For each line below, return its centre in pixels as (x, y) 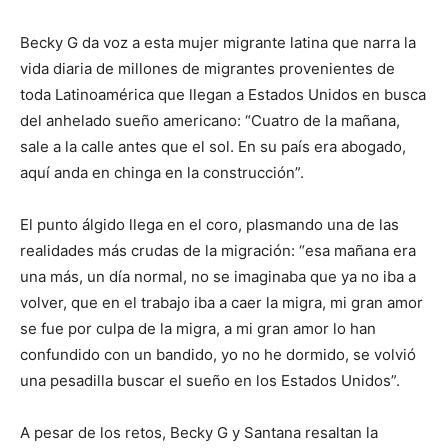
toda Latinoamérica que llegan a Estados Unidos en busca (223, 94)
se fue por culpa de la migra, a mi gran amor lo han (198, 328)
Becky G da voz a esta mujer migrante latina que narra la (218, 42)
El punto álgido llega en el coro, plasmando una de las (209, 224)
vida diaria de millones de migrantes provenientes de (207, 68)
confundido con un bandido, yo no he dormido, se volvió (218, 354)
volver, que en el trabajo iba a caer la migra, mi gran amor (221, 302)
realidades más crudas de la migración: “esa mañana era (218, 250)
